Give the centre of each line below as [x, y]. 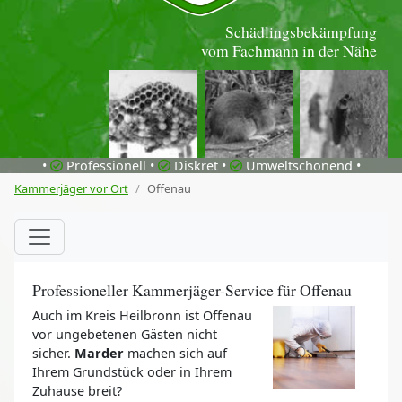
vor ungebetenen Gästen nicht [125, 334]
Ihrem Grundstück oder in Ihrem [132, 371]
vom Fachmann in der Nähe [289, 49]
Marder [99, 353]
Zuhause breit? [77, 390]
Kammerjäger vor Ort [71, 188]
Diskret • [200, 165]
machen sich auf [175, 353]
